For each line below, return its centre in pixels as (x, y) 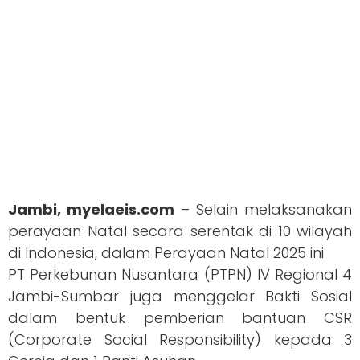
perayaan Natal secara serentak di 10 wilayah (180, 231)
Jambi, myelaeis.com (91, 210)
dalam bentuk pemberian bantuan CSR (180, 318)
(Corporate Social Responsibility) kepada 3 (180, 340)
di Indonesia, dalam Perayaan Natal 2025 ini (166, 253)
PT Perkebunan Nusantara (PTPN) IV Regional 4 (180, 275)
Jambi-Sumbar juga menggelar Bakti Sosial (180, 297)
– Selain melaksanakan (263, 210)
